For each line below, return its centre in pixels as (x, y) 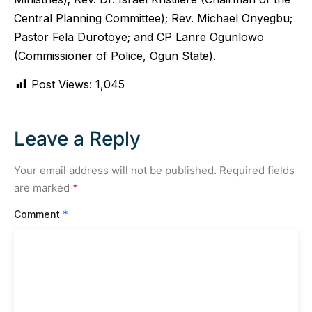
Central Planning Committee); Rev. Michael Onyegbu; (153, 18)
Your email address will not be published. (115, 171)
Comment (38, 214)
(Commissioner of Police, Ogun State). (115, 55)
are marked (43, 188)
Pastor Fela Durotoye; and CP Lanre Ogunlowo (139, 37)
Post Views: (62, 85)
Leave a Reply (77, 139)
